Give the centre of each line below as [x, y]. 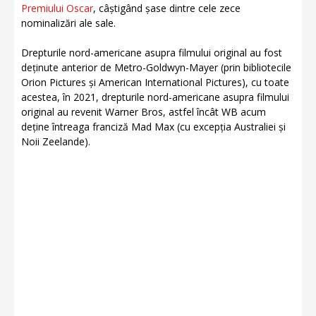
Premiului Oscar [57, 8]
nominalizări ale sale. [68, 23]
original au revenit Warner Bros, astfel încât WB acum [144, 112]
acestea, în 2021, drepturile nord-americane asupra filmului [155, 97]
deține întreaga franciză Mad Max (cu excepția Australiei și [153, 127]
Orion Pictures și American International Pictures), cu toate [155, 82]
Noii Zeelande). [56, 141]
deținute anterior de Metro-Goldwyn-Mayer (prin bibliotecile [156, 67]
